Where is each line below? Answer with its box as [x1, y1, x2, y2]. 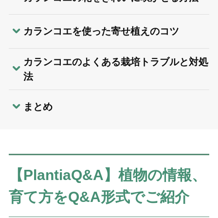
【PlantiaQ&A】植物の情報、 [8, 166, 206, 183]
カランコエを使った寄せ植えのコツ [23, 26, 179, 37]
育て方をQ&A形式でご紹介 [8, 188, 189, 205]
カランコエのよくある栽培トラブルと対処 [23, 56, 208, 67]
